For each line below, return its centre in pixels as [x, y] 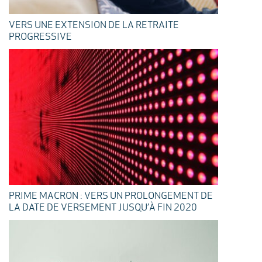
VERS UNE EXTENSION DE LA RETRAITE [94, 25]
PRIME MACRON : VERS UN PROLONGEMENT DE [111, 197]
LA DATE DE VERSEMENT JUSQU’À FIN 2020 [103, 208]
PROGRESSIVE [40, 37]
